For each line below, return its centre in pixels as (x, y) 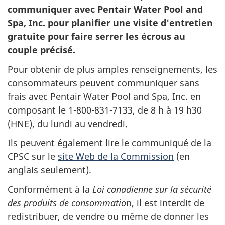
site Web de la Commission (116, 156)
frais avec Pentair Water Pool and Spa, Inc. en (104, 96)
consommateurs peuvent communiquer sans (103, 83)
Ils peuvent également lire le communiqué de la (109, 143)
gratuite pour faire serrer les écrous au (96, 36)
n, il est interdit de (165, 203)
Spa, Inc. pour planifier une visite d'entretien (110, 23)
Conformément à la (50, 189)
